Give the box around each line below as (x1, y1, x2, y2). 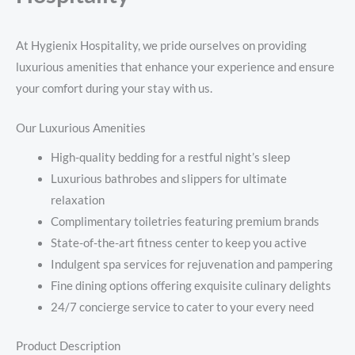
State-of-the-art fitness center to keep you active (50, 236, 307, 250)
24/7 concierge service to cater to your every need (50, 300, 314, 315)
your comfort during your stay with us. (16, 81, 212, 95)
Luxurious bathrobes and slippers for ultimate (50, 172, 287, 186)
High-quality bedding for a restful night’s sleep (50, 151, 290, 165)
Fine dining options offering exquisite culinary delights (50, 279, 331, 293)
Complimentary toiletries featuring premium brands (50, 215, 319, 229)
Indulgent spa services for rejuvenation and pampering (50, 258, 333, 272)
